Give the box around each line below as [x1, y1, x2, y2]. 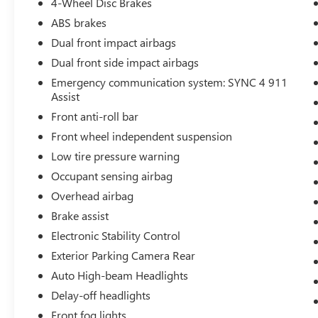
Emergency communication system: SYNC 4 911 [51, 74, 288, 89]
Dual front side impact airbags [51, 54, 199, 70]
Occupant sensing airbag [51, 168, 173, 183]
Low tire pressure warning [51, 148, 180, 163]
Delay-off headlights [51, 287, 151, 302]
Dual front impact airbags [51, 34, 177, 50]
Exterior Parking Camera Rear [51, 247, 196, 263]
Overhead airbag [51, 187, 134, 203]
